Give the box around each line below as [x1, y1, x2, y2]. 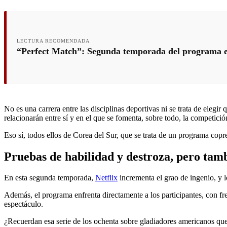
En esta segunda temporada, [4, 173, 95, 182]
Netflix [95, 173, 118, 182]
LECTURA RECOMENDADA [17, 37, 90, 44]
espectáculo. [4, 200, 43, 209]
